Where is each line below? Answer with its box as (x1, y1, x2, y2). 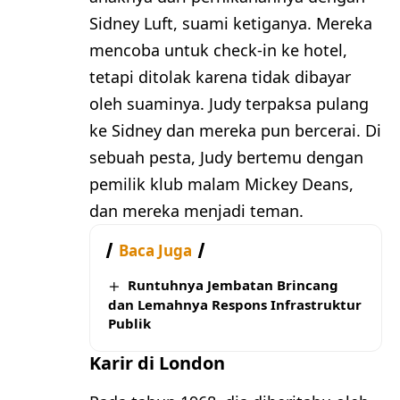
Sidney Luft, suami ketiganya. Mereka (89, 12, 372, 34)
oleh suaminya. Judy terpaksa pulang (89, 92, 369, 114)
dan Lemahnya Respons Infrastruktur (108, 295, 362, 313)
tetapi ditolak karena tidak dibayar (89, 65, 351, 87)
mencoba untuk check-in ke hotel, (89, 38, 347, 61)
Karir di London (89, 350, 225, 375)
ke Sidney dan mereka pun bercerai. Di (89, 119, 381, 141)
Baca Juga (119, 239, 192, 261)
